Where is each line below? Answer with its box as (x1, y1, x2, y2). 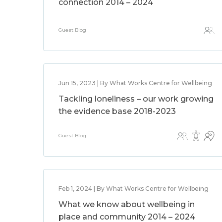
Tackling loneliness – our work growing (58, 94, 214, 104)
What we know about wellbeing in (58, 200, 195, 209)
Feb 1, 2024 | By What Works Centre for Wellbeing (58, 185, 209, 192)
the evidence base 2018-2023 (58, 107, 176, 116)
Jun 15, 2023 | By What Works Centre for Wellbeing (58, 79, 212, 87)
